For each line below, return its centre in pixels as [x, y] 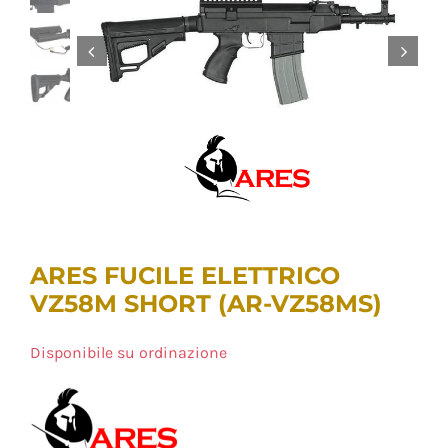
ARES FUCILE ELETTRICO [184, 275]
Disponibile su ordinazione [128, 352]
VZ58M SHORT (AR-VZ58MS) [205, 303]
